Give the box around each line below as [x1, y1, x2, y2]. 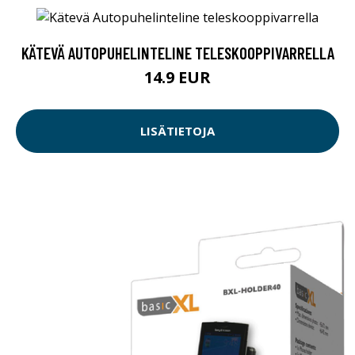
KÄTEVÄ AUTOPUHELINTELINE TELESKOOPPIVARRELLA [21, 42, 334, 63]
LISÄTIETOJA [140, 123, 215, 139]
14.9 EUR [144, 66, 211, 88]
